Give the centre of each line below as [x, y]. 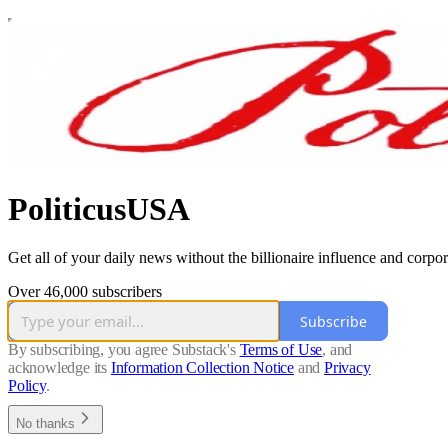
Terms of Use [281, 350]
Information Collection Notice [202, 368]
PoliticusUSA [99, 208]
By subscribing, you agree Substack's [122, 350]
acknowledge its [58, 368]
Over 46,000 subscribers [85, 292]
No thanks [45, 424]
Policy [27, 386]
